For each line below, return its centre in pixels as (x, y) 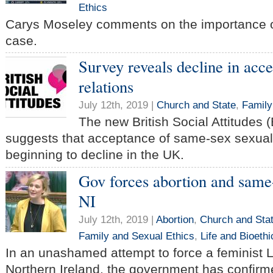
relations (106, 87)
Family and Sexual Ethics (136, 236)
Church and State (196, 105)
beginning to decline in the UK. (95, 155)
